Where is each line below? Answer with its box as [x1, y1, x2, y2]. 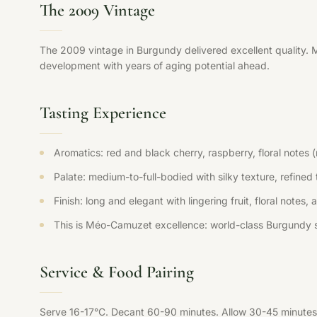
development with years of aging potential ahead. [40, 59, 270, 71]
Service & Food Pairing [40, 262, 194, 282]
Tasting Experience [40, 103, 166, 123]
